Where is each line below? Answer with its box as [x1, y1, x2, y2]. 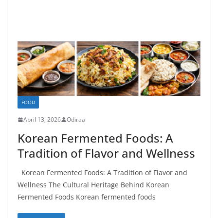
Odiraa [67, 115, 85, 124]
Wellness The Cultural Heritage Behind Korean [18, 180, 169, 190]
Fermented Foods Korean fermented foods [18, 192, 156, 202]
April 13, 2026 [23, 115, 61, 124]
